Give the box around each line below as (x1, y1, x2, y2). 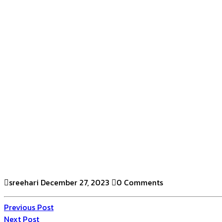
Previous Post (4, 201, 54, 213)
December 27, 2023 (41, 176, 110, 188)
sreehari (9, 176, 39, 188)
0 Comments (116, 176, 163, 188)
